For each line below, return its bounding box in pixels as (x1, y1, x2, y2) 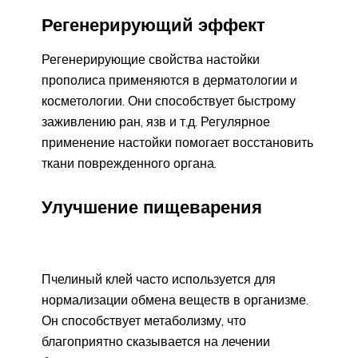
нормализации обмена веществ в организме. (42, 291, 308, 308)
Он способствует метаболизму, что (42, 312, 246, 328)
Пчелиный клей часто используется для (42, 270, 276, 287)
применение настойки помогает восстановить (42, 133, 313, 150)
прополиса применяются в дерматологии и (42, 71, 297, 88)
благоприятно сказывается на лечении (42, 332, 270, 349)
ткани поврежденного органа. (42, 154, 217, 171)
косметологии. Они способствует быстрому (42, 92, 296, 109)
